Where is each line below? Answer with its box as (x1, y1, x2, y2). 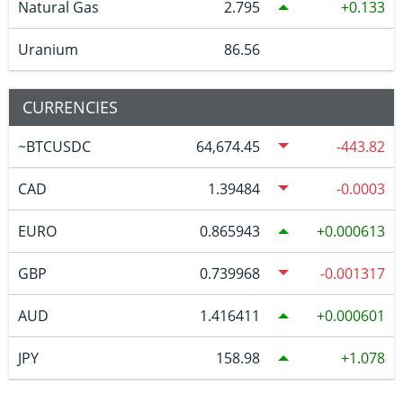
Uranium (17, 39, 78, 59)
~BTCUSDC (17, 136, 91, 157)
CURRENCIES (22, 95, 118, 118)
